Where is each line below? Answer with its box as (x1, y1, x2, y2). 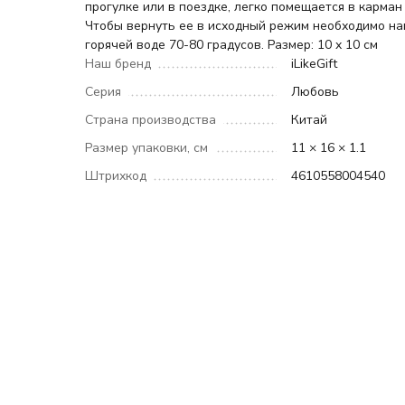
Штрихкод (85, 167, 147, 184)
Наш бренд (85, 55, 152, 72)
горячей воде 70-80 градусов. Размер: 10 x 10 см (85, 36, 379, 53)
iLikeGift (291, 55, 338, 72)
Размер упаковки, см (85, 139, 209, 156)
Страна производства (85, 111, 217, 128)
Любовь (291, 83, 340, 100)
